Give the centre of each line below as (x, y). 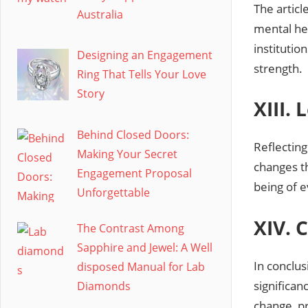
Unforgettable (113, 193)
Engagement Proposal (134, 174)
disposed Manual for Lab (141, 267)
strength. (278, 68)
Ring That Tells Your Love (142, 75)
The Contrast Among (131, 229)
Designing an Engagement (145, 55)
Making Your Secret (127, 154)
